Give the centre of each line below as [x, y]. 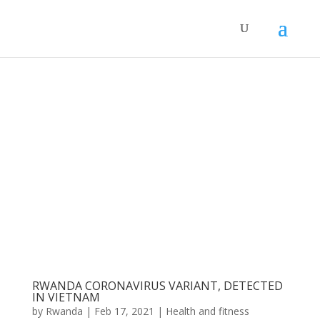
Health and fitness [207, 311]
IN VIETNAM [66, 297]
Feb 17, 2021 [124, 311]
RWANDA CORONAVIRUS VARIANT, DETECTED [157, 285]
